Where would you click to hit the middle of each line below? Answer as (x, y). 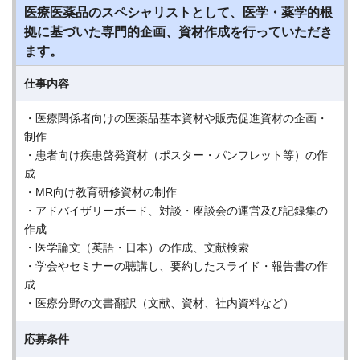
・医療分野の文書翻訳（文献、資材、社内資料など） (159, 303)
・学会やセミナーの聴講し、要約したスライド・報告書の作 (176, 266)
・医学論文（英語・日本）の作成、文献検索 (137, 247)
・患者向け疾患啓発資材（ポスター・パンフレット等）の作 (176, 155)
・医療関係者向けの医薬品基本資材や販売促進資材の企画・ (176, 118)
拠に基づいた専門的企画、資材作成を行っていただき (178, 32)
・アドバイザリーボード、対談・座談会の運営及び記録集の (176, 211)
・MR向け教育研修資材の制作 (100, 192)
